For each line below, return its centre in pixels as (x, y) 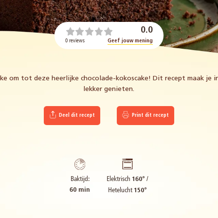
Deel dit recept (77, 115)
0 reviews (75, 41)
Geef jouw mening (130, 41)
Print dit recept (150, 115)
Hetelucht (121, 190)
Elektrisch (119, 179)
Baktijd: (80, 179)
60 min (80, 190)
